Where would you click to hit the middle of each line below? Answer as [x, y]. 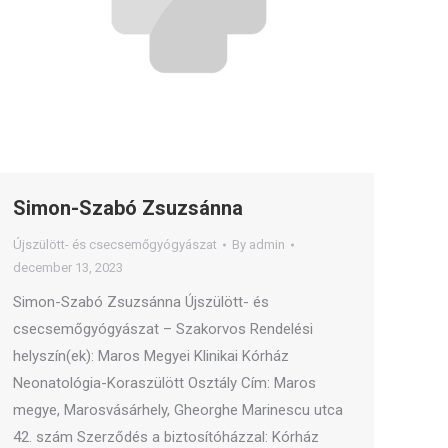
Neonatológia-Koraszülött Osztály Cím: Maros [164, 383]
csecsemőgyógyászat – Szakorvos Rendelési [163, 329]
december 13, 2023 [68, 267]
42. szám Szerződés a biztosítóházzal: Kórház [166, 437]
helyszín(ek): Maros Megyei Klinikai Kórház [151, 356]
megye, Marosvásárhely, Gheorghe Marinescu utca [178, 410]
